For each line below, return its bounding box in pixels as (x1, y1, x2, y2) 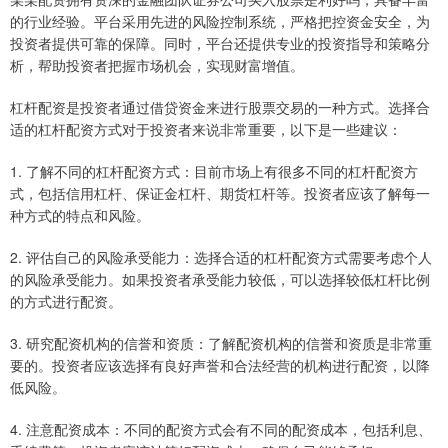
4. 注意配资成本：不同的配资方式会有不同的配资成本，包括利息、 (10, 419, 432, 440)
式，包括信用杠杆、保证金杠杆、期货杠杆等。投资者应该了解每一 (10, 183, 430, 204)
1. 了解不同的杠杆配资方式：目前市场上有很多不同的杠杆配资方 (10, 161, 418, 182)
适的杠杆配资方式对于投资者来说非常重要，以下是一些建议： (10, 119, 402, 140)
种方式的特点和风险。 (10, 205, 150, 226)
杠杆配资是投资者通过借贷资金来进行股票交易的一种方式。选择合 (10, 97, 430, 118)
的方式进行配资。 (10, 291, 122, 312)
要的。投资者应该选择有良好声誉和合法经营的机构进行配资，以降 (10, 355, 430, 376)
